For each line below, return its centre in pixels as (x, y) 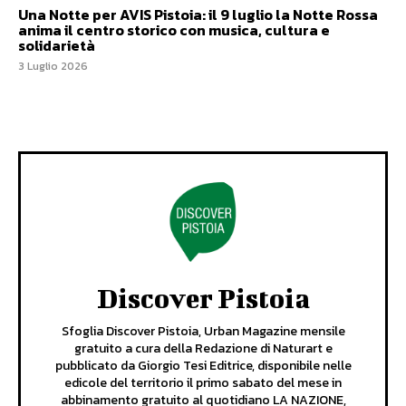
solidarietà (57, 45)
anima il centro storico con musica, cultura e (174, 29)
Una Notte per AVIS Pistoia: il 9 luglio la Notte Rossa (198, 14)
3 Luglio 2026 (53, 66)
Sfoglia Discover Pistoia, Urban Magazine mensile (203, 331)
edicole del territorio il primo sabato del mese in (203, 382)
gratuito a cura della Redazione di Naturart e (203, 348)
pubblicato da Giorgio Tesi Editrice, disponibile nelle (203, 365)
